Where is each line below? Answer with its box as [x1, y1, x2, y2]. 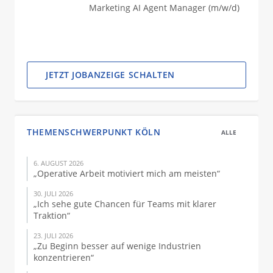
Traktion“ [34, 210, 70, 221]
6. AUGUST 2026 [34, 158, 83, 168]
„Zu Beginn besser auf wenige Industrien [34, 240, 201, 252]
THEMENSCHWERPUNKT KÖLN [27, 126, 161, 138]
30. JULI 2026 [34, 189, 73, 198]
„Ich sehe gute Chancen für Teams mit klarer [34, 198, 216, 210]
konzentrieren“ [34, 252, 94, 263]
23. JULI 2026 [34, 231, 73, 240]
